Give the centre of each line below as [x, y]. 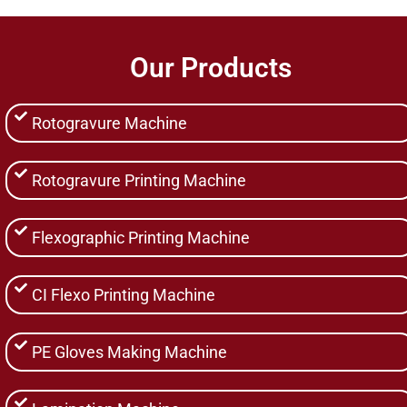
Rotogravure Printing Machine [139, 180]
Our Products [210, 67]
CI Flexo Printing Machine [124, 294]
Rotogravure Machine [110, 123]
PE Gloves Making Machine [130, 352]
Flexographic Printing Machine [141, 237]
